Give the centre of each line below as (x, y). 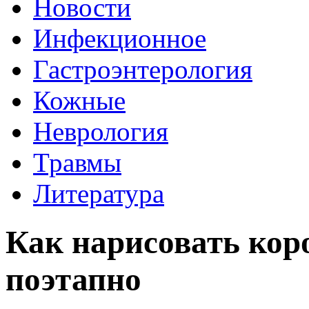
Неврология (101, 131)
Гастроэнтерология (143, 69)
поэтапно (73, 280)
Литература (99, 193)
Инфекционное (120, 38)
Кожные (79, 100)
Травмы (77, 162)
